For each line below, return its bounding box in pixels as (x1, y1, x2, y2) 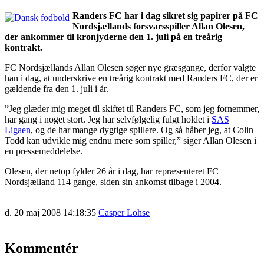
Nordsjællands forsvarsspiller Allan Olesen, (72, 21, 245, 31)
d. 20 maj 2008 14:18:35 (5, 207, 96, 217)
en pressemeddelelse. (5, 146, 82, 156)
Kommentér (5, 240, 78, 256)
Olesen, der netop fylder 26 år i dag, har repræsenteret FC (5, 166, 219, 176)
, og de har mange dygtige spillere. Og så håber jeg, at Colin (31, 124, 253, 135)
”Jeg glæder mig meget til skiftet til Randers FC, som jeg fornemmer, (5, 103, 259, 114)
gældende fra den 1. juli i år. (5, 83, 108, 94)
